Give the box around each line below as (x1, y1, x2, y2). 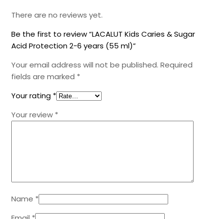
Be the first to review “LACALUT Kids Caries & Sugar (11, 29, 195, 40)
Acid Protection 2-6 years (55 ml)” (11, 41, 136, 51)
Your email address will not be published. (11, 60, 158, 70)
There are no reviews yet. (11, 10, 103, 21)
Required (160, 60, 193, 70)
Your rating (11, 90, 53, 101)
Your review (11, 109, 55, 120)
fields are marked (11, 71, 77, 82)
